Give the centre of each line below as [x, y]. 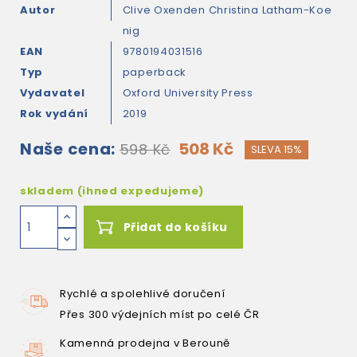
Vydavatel [53, 93]
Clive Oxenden [165, 10]
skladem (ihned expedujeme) [112, 191]
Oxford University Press [188, 93]
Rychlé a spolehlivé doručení [143, 294]
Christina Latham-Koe [270, 10]
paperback [155, 72]
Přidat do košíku [175, 227]
